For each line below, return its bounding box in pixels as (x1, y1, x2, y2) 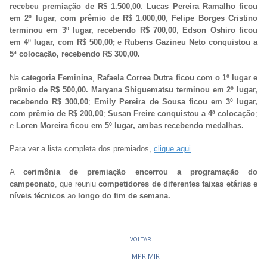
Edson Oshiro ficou (182, 26, 258, 35)
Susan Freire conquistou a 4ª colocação (108, 108, 255, 118)
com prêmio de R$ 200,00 (10, 108, 103, 118)
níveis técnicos (10, 191, 65, 201)
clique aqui (154, 144, 191, 153)
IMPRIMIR (130, 252, 160, 261)
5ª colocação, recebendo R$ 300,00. (10, 49, 140, 59)
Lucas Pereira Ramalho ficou (147, 2, 257, 11)
